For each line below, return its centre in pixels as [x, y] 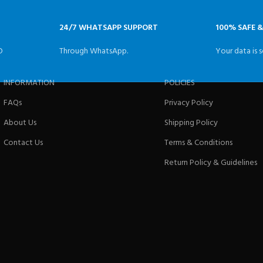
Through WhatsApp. [93, 52]
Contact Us [23, 143]
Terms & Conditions [198, 143]
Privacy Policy [188, 103]
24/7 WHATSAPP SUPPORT [108, 28]
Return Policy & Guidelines [210, 163]
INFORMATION [29, 83]
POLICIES [179, 83]
